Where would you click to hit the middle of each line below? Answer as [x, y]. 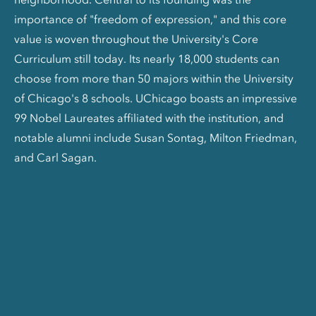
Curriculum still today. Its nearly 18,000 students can [147, 58]
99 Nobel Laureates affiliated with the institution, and [149, 117]
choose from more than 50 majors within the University [154, 78]
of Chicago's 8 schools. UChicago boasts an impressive [156, 98]
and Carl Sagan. [55, 157]
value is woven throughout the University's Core [136, 38]
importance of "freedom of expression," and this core [150, 19]
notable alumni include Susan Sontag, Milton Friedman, [156, 137]
